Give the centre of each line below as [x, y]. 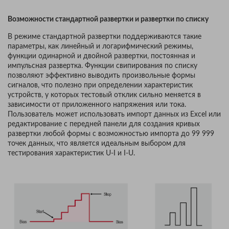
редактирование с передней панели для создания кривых [104, 124]
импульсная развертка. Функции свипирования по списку [102, 66]
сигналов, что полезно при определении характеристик [100, 86]
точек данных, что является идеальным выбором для [97, 144]
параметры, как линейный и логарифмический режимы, [100, 47]
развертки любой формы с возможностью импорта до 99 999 [111, 134]
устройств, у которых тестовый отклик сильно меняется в [104, 95]
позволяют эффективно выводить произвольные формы [101, 76]
